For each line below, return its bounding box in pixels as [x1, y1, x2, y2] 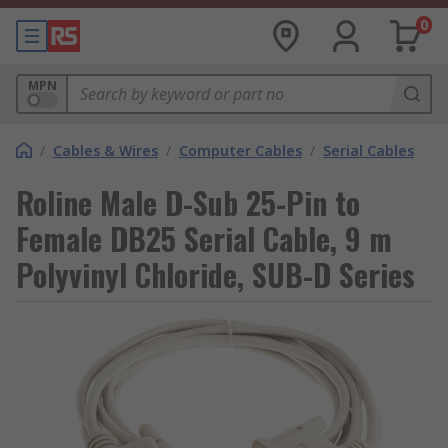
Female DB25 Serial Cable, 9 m [16, 216, 392, 261]
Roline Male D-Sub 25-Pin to [16, 180, 360, 225]
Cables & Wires [53, 141, 158, 160]
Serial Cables [323, 141, 414, 160]
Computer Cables [179, 141, 302, 160]
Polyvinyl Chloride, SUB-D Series [16, 252, 415, 297]
